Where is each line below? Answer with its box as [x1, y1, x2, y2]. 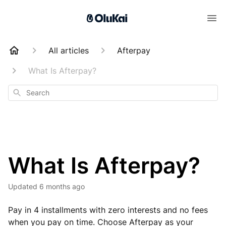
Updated [13, 182, 37, 191]
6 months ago [39, 182, 85, 191]
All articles [48, 45, 89, 55]
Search [12, 87, 33, 96]
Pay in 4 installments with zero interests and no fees [8, 205, 208, 215]
